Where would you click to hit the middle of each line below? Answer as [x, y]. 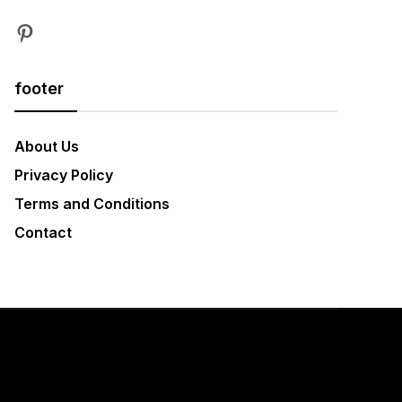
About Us [47, 146]
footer [39, 88]
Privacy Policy [64, 175]
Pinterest [60, 31]
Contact [43, 232]
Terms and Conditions [92, 204]
